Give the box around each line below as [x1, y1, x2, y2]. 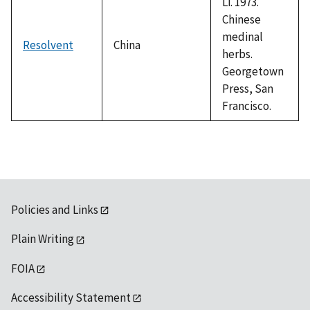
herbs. [222, 46, 253, 62]
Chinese [222, 11, 261, 27]
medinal [222, 28, 263, 44]
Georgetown [222, 63, 284, 79]
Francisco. [222, 98, 271, 113]
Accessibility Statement [11, 290, 131, 306]
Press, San [222, 80, 273, 96]
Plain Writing [11, 231, 74, 247]
